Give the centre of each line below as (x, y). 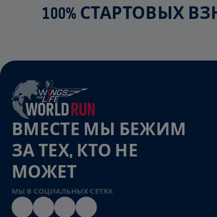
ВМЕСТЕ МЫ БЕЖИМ (99, 129)
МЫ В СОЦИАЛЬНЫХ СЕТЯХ (62, 191)
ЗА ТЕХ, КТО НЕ (75, 150)
